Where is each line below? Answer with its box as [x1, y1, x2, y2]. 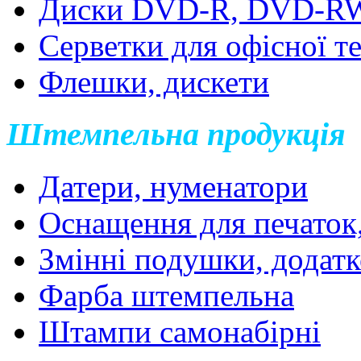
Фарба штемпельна [39, 277, 294, 313]
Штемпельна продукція [6, 116, 346, 153]
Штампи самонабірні [39, 313, 321, 349]
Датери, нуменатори [39, 168, 308, 204]
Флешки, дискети [39, 64, 269, 100]
